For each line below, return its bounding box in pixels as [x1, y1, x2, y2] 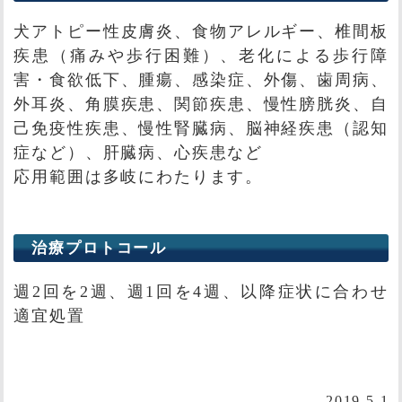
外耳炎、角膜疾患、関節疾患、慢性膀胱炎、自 [13, 95, 389, 114]
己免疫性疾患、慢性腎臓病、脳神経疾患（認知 [13, 119, 389, 138]
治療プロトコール [31, 239, 168, 258]
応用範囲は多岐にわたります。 [13, 168, 263, 187]
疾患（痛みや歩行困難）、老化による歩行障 [13, 47, 389, 66]
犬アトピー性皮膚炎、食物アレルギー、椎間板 [13, 22, 389, 41]
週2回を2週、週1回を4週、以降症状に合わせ [13, 283, 389, 301]
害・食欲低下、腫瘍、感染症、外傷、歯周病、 [13, 71, 389, 90]
